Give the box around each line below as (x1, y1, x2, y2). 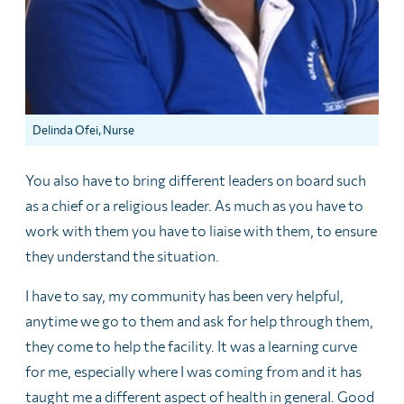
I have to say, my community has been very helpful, (25, 286, 344, 304)
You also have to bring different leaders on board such (25, 170, 366, 188)
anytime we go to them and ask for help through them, (25, 311, 373, 329)
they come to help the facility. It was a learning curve (25, 336, 357, 354)
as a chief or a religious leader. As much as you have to (25, 196, 363, 214)
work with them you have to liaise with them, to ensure (25, 221, 377, 239)
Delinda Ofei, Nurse (32, 122, 134, 137)
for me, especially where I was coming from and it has (25, 362, 362, 380)
